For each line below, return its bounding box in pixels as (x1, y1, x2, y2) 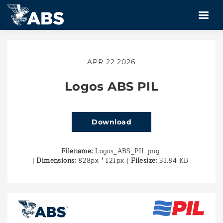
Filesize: (131, 155, 157, 166)
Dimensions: (36, 155, 76, 166)
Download (92, 117, 131, 126)
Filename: (61, 146, 93, 157)
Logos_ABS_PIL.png (93, 146, 159, 157)
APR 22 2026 (87, 57, 136, 66)
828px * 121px (76, 155, 124, 166)
